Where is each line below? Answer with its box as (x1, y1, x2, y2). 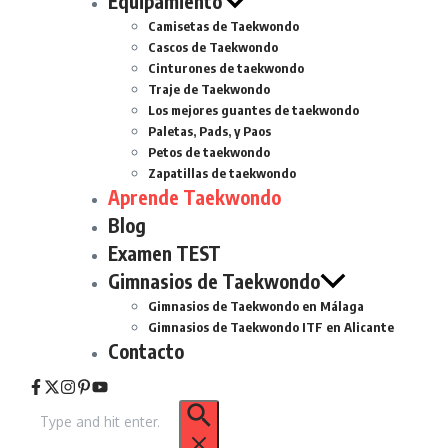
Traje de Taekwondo (148, 81, 270, 98)
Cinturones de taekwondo (148, 60, 304, 77)
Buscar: (37, 401, 84, 419)
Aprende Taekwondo (108, 185, 281, 210)
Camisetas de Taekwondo (148, 18, 299, 35)
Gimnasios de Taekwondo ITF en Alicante (148, 319, 394, 336)
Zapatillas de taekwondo (148, 165, 296, 182)
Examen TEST (108, 241, 221, 266)
